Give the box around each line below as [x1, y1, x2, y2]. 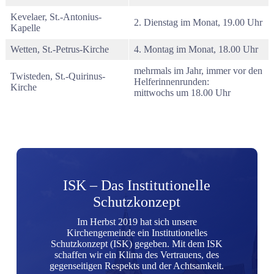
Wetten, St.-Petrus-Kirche [10, 44, 109, 54]
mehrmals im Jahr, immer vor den [134, 65, 262, 76]
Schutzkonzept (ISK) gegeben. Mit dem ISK [51, 239, 223, 249]
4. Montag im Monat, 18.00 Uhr [134, 44, 258, 54]
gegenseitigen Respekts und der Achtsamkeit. [50, 261, 224, 271]
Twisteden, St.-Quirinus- [10, 71, 105, 81]
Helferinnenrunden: [134, 76, 209, 87]
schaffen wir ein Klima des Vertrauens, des [54, 250, 220, 260]
